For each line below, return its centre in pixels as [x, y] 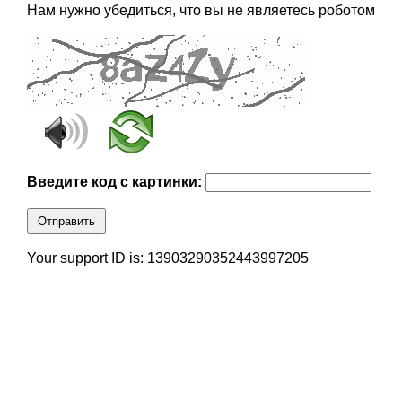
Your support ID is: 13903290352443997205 [167, 258]
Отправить [66, 222]
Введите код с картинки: [116, 182]
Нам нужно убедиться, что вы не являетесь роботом [201, 11]
